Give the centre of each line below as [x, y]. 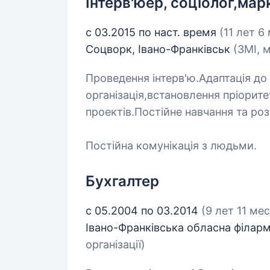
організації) [115, 244]
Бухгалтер [122, 181]
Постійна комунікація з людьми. [171, 146]
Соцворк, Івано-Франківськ [159, 49]
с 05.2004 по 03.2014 [143, 211]
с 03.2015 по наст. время [152, 32]
